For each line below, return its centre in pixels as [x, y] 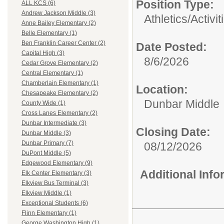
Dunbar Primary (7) [47, 143]
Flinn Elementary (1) [49, 213]
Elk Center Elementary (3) [56, 173]
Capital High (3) [43, 53]
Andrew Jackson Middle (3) [58, 13]
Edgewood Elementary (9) [57, 163]
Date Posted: [171, 47]
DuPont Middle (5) [46, 153]
